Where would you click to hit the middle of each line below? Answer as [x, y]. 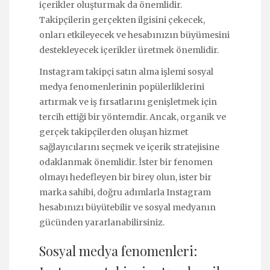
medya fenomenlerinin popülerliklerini [122, 86]
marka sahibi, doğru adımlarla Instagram [125, 192]
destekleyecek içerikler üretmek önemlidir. [129, 50]
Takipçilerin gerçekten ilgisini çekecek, [122, 20]
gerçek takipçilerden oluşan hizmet [114, 132]
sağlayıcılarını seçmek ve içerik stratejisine [129, 147]
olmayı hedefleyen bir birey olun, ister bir [125, 177]
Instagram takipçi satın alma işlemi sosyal [126, 71]
